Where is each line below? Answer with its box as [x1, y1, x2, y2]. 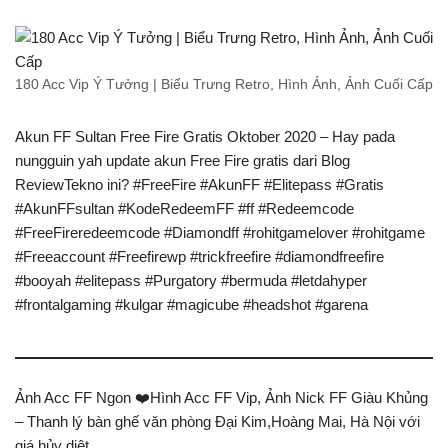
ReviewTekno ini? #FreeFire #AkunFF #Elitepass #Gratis [15, 175, 384, 193]
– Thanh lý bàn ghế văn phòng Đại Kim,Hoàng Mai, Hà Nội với [15, 412, 420, 430]
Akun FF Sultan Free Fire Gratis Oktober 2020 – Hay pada [15, 127, 395, 145]
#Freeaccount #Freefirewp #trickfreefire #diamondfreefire [15, 247, 384, 265]
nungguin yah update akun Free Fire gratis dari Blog [15, 151, 350, 169]
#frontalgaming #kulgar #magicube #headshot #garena [15, 295, 368, 313]
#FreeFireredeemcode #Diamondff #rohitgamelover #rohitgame [15, 223, 425, 241]
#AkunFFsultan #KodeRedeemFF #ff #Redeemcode [15, 199, 354, 217]
